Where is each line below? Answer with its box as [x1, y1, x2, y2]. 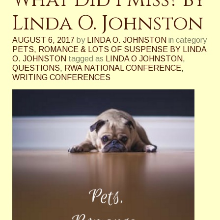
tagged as [68, 55, 104, 63]
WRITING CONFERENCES [12, 73, 110, 82]
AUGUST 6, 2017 [12, 36, 75, 45]
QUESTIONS [12, 64, 60, 73]
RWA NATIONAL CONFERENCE [64, 64, 181, 73]
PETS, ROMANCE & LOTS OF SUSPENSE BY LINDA [12, 45, 206, 54]
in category [168, 36, 207, 45]
